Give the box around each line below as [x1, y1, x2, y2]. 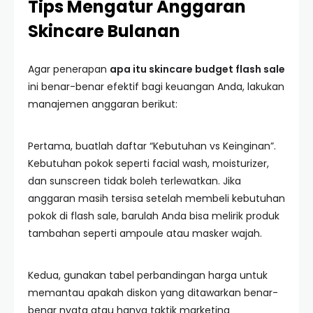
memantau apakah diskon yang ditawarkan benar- [28, 286, 278, 300]
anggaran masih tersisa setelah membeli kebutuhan [28, 191, 285, 205]
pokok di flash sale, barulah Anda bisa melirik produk [28, 209, 279, 223]
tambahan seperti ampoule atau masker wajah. [28, 226, 262, 240]
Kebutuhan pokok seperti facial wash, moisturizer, [28, 156, 269, 170]
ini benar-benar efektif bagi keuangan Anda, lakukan [28, 80, 284, 94]
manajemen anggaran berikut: [28, 97, 177, 111]
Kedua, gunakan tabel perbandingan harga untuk [28, 268, 268, 282]
